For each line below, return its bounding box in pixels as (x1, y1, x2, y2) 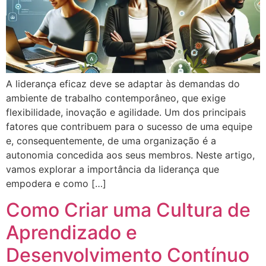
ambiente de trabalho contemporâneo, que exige (6, 91, 226, 104)
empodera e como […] (6, 177, 106, 189)
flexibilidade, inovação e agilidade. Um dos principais (6, 106, 246, 118)
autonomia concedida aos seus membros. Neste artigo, (6, 148, 255, 161)
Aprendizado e (6, 221, 137, 245)
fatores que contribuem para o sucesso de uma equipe (6, 120, 252, 132)
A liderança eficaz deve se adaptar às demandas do (6, 77, 240, 90)
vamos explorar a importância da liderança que (6, 163, 219, 175)
